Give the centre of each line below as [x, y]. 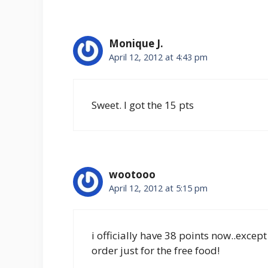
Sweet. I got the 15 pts [143, 105]
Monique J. [136, 44]
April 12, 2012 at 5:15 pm [158, 188]
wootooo [132, 174]
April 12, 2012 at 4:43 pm [158, 57]
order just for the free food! [156, 251]
